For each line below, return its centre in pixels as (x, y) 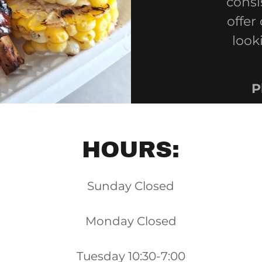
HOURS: (131, 150)
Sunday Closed (131, 186)
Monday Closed (131, 221)
